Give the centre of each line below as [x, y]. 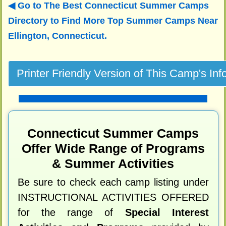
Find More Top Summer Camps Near [139, 20]
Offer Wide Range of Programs [113, 149]
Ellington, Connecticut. [57, 36]
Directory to [35, 20]
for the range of [71, 213]
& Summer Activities [113, 164]
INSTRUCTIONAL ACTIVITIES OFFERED [113, 197]
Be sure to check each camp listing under [113, 182]
